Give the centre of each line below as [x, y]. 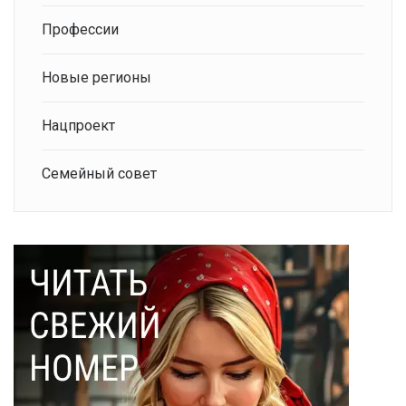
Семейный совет [99, 174]
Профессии [80, 30]
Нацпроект [78, 126]
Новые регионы [97, 78]
